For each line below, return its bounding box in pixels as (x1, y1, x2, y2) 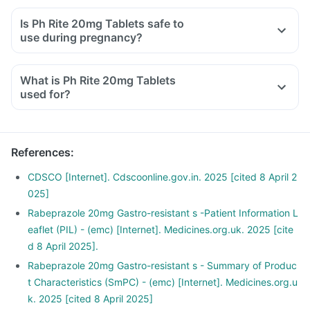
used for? (20, 87, 71, 101)
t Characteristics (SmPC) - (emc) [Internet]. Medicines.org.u (28, 276, 298, 288)
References (11, 145, 71, 159)
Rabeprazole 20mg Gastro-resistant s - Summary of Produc (28, 259, 297, 271)
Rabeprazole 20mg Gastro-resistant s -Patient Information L (28, 207, 298, 219)
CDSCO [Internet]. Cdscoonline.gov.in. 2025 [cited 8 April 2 (28, 171, 297, 183)
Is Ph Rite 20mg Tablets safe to (20, 17, 184, 30)
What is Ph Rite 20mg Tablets (20, 73, 176, 87)
